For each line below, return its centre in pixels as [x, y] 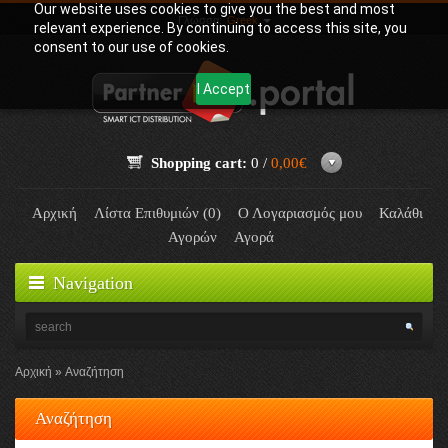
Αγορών [192, 237]
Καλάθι [401, 213]
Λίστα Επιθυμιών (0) [157, 213]
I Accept [224, 89]
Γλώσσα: [201, 20]
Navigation [93, 283]
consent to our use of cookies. [131, 47]
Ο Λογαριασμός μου [300, 213]
